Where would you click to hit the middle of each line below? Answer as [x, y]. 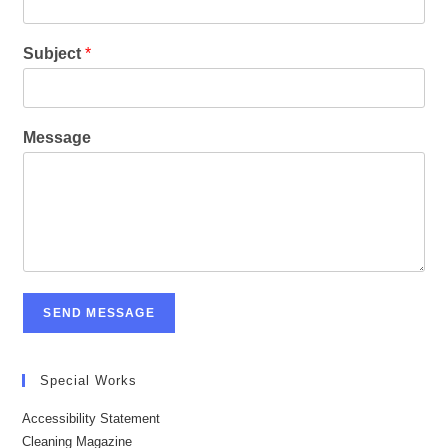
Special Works [89, 380]
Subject [54, 53]
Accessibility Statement [91, 418]
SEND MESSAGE [99, 312]
